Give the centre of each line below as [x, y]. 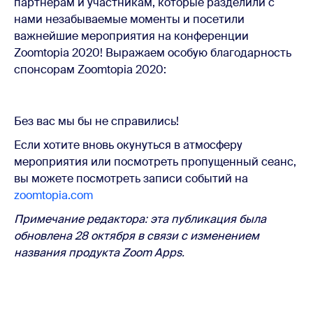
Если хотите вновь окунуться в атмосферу [128, 145]
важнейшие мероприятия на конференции [131, 36]
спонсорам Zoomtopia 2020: [90, 69]
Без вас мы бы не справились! [96, 121]
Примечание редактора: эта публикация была [140, 219]
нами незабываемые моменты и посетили [129, 19]
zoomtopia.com [53, 195]
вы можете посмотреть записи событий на [131, 178]
